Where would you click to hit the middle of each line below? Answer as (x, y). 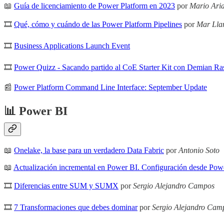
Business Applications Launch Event (72, 45)
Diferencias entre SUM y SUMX (66, 185)
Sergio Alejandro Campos (174, 185)
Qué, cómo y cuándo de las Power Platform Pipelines (98, 24)
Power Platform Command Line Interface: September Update (110, 87)
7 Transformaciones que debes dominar (76, 207)
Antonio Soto (199, 150)
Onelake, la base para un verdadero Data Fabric (89, 150)
